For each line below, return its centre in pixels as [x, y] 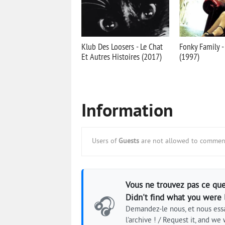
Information [127, 112]
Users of [105, 141]
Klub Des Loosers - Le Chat [122, 46]
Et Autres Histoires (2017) [122, 57]
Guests [129, 141]
